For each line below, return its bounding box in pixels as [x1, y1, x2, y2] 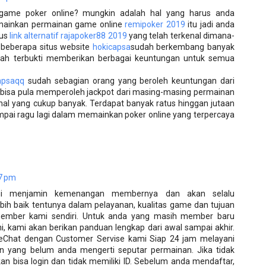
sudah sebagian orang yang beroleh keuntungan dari [24, 75, 235, 85]
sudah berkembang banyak [130, 42, 235, 52]
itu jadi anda [185, 19, 235, 29]
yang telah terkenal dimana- [126, 30, 235, 40]
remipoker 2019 [125, 19, 185, 29]
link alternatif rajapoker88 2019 [9, 30, 127, 40]
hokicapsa [92, 42, 131, 52]
